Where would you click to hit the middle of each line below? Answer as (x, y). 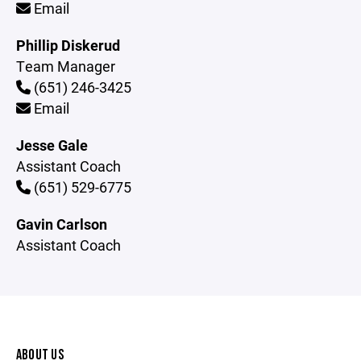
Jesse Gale (52, 145)
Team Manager (66, 66)
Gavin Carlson (62, 224)
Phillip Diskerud (68, 45)
